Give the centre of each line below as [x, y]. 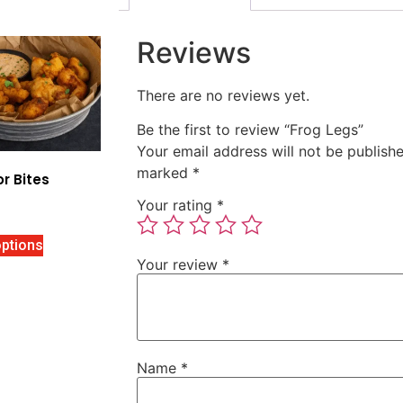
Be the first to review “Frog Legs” [250, 129]
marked [165, 172]
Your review [179, 264]
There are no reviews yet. [223, 95]
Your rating [177, 205]
